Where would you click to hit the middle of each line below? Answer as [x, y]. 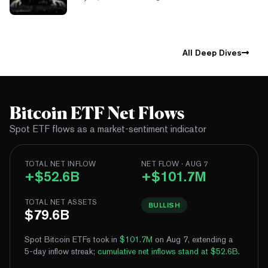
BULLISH [165, 205]
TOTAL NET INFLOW [60, 164]
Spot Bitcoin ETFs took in [72, 240]
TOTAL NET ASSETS [61, 202]
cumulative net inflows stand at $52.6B [168, 252]
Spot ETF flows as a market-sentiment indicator [108, 129]
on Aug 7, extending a [193, 240]
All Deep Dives [212, 53]
